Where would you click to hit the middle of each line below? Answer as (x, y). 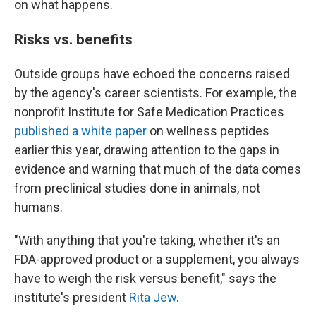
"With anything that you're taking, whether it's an (147, 240)
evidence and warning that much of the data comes (158, 169)
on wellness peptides (208, 131)
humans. (38, 207)
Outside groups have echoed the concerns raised (152, 74)
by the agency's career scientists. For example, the (156, 93)
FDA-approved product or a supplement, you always (157, 259)
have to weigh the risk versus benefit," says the (145, 278)
